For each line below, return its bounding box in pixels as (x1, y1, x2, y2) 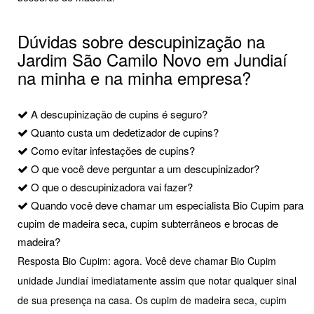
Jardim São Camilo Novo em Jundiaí (18, 47, 287, 72)
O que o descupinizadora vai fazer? (28, 179, 193, 195)
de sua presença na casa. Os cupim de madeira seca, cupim (18, 293, 287, 308)
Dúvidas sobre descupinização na (18, 29, 265, 54)
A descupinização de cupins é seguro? (28, 107, 207, 122)
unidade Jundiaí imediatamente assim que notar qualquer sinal (18, 273, 296, 288)
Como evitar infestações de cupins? (28, 143, 195, 158)
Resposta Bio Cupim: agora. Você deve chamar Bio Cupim (18, 254, 276, 268)
